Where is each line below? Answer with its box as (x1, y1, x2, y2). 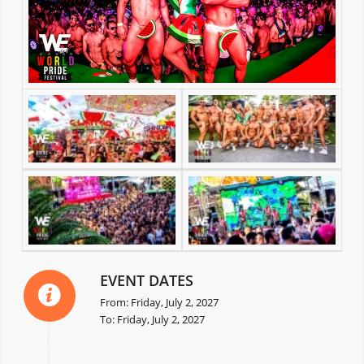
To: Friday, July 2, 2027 (99, 311, 205, 327)
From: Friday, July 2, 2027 (99, 294, 219, 310)
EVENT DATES (99, 270, 193, 290)
